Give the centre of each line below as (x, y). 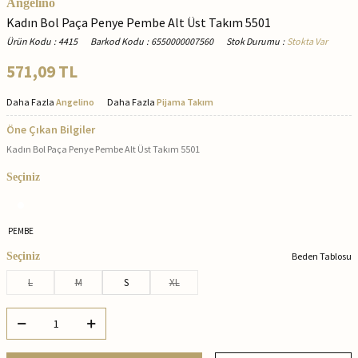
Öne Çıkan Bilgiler (51, 130)
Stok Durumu (253, 42)
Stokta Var (307, 42)
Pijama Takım (185, 102)
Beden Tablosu (322, 257)
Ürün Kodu (29, 42)
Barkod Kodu (117, 42)
